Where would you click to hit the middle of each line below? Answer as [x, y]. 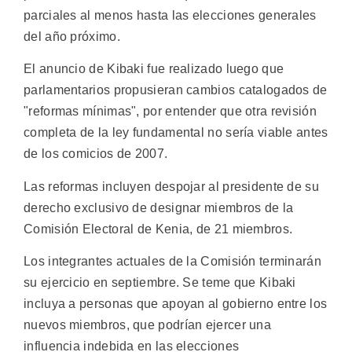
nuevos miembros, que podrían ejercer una [147, 325]
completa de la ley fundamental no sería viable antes [176, 133]
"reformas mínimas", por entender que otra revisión [170, 112]
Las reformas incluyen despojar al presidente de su [171, 186]
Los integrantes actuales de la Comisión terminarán [172, 262]
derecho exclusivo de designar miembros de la [159, 207]
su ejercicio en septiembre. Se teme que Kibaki [160, 283]
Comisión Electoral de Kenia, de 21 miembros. [158, 229]
